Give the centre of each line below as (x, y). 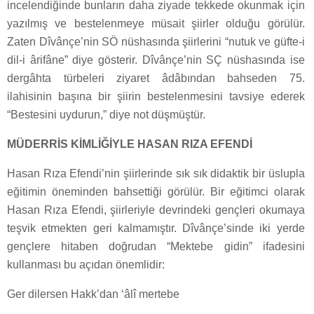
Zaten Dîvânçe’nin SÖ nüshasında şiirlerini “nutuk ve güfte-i (156, 42)
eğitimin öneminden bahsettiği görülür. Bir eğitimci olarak (156, 192)
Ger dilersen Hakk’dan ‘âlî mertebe (93, 294)
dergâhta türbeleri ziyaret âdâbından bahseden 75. (156, 78)
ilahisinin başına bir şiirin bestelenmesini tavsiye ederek (156, 97)
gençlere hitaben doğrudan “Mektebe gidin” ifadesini (156, 247)
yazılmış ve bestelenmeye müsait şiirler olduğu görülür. (156, 24)
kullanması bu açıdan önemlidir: (86, 265)
